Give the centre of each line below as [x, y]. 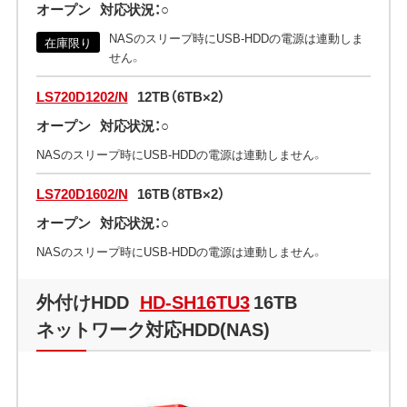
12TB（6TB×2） [181, 96]
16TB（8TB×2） [181, 193]
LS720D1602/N [82, 193]
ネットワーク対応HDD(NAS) [153, 328]
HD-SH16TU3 [194, 301]
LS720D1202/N [82, 96]
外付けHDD [84, 301]
